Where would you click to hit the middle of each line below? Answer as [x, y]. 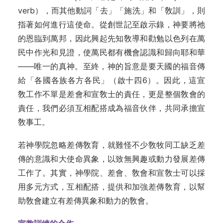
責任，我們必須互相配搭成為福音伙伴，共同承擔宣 [111, 108]
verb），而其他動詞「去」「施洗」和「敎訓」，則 [111, 10]
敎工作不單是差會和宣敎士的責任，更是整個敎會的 [111, 94]
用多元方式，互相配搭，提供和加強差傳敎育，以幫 [111, 187]
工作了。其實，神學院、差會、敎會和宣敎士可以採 [111, 173]
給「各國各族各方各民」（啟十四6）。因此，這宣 [111, 80]
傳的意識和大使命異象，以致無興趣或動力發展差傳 [111, 159]
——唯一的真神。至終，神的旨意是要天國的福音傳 [111, 66]
